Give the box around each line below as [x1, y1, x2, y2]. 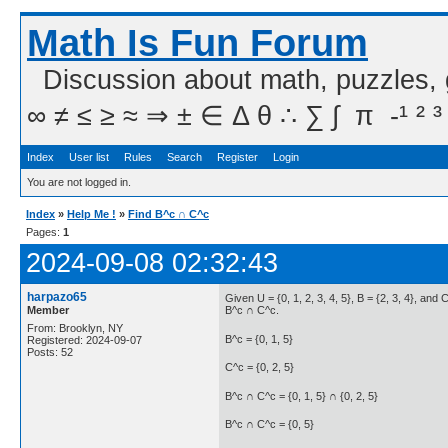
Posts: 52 [27, 346, 73, 358]
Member [27, 304, 69, 316]
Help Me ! [67, 208, 116, 220]
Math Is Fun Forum [27, 22, 368, 64]
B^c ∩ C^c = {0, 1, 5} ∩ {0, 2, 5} [225, 389, 378, 402]
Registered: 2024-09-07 [27, 334, 142, 346]
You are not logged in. [27, 176, 131, 188]
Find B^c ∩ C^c [128, 208, 209, 220]
